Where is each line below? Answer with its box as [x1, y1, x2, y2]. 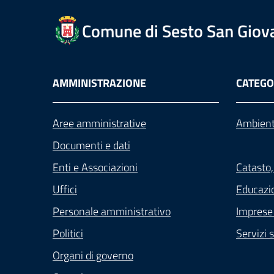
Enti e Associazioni [53, 159, 138, 176]
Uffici [53, 181, 77, 198]
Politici [53, 225, 83, 242]
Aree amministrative [53, 115, 146, 131]
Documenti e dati [53, 137, 130, 154]
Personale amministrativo [53, 203, 171, 220]
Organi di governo [53, 247, 133, 264]
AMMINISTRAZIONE [53, 75, 146, 91]
